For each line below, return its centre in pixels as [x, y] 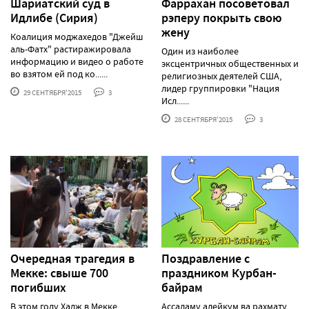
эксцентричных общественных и [230, 63]
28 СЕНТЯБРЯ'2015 [203, 119]
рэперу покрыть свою [222, 18]
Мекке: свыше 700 [59, 273]
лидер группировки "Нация [220, 88]
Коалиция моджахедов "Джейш [77, 36]
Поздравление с [206, 258]
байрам [182, 287]
